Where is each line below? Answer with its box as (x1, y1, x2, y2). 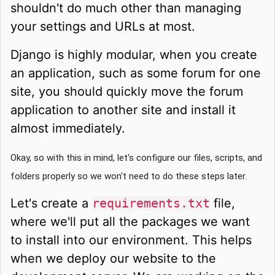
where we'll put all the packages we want (10, 214, 250, 229)
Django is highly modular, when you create (10, 47, 257, 62)
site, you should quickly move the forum (10, 83, 243, 99)
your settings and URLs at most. (10, 18, 195, 34)
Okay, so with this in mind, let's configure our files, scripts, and (10, 152, 262, 163)
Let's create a (10, 195, 92, 211)
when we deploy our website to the (10, 250, 216, 266)
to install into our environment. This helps (10, 232, 252, 247)
